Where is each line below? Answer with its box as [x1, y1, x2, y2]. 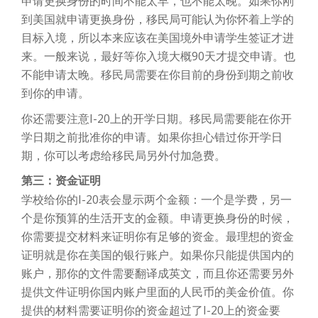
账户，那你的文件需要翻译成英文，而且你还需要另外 [21, 265, 294, 282]
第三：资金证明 [21, 174, 101, 188]
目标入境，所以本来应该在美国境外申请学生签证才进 [21, 30, 294, 46]
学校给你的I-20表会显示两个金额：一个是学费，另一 [21, 192, 292, 208]
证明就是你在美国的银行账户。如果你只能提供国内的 [21, 247, 294, 263]
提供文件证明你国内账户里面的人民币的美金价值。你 [21, 284, 294, 300]
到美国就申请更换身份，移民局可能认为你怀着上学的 [21, 11, 294, 28]
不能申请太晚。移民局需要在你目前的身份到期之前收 [21, 67, 294, 83]
